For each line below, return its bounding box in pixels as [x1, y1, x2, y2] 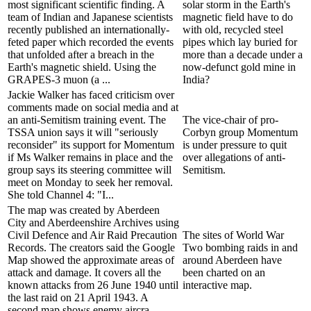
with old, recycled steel [183, 23, 283, 35]
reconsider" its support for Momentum [8, 138, 174, 151]
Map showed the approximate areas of [8, 253, 174, 266]
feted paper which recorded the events [8, 35, 174, 48]
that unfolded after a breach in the [8, 48, 154, 60]
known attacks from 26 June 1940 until [8, 278, 178, 291]
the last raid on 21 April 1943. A [8, 291, 148, 303]
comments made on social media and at [8, 101, 178, 113]
